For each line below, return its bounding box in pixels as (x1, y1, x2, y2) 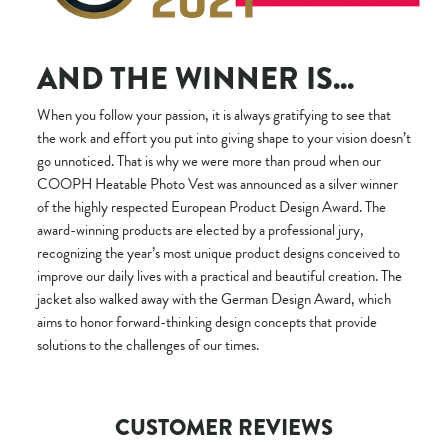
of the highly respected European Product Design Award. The (37, 195, 386, 218)
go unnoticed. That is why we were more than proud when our (37, 149, 381, 172)
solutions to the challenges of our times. (37, 333, 259, 356)
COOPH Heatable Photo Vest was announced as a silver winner (37, 172, 398, 195)
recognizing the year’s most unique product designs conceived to (37, 241, 400, 264)
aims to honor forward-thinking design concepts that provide (37, 310, 377, 333)
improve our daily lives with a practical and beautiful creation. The (37, 264, 402, 287)
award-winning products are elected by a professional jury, (37, 218, 364, 241)
